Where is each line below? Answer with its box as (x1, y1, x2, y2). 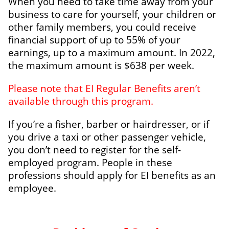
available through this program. (8, 94, 153, 107)
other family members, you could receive (8, 20, 196, 33)
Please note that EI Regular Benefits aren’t (8, 81, 200, 95)
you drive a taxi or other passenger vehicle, (8, 130, 206, 143)
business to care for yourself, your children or (8, 7, 216, 20)
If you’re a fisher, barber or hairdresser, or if (8, 117, 209, 130)
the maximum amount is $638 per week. (8, 58, 194, 72)
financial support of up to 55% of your (8, 33, 180, 46)
